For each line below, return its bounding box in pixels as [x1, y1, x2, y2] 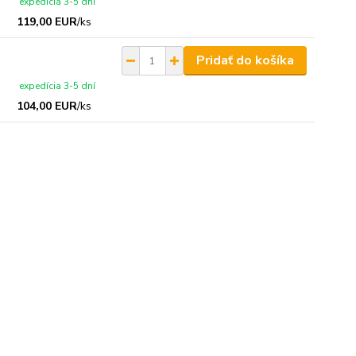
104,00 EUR [17, 99, 78, 114]
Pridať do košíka [195, 52, 294, 69]
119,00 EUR [17, 14, 78, 29]
